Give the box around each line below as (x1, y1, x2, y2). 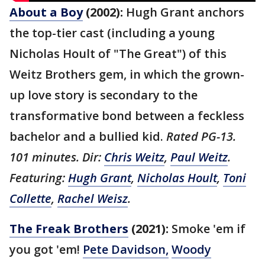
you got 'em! (9, 241, 83, 257)
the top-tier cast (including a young (9, 24, 215, 41)
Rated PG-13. (166, 128, 236, 144)
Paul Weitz (170, 148, 228, 165)
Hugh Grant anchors (126, 4, 244, 20)
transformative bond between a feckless (9, 107, 244, 124)
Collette (9, 190, 51, 206)
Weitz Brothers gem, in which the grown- (9, 66, 244, 82)
